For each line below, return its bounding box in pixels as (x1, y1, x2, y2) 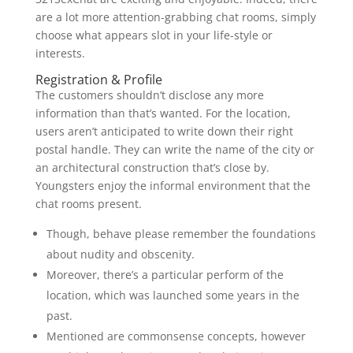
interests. (35, 46, 85, 61)
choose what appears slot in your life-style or (35, 28, 273, 43)
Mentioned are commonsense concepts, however (46, 329, 306, 344)
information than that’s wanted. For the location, (35, 106, 291, 121)
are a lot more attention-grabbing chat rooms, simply (35, 9, 316, 24)
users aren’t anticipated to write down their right (35, 124, 293, 139)
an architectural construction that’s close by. (35, 160, 269, 175)
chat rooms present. (35, 196, 142, 211)
